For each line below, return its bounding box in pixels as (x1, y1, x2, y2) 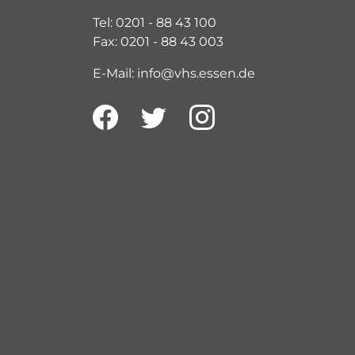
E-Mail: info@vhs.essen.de (93, 66, 255, 81)
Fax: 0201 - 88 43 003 (93, 34, 223, 49)
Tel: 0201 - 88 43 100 (93, 15, 216, 30)
